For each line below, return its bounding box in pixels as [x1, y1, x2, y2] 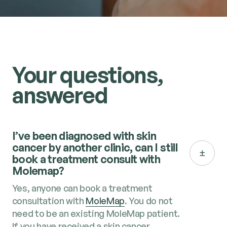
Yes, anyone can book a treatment [12, 182, 153, 194]
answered [12, 82, 108, 109]
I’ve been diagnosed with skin [12, 129, 157, 143]
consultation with [12, 195, 86, 206]
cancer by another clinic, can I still [12, 140, 177, 155]
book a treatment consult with [12, 152, 161, 166]
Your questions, [12, 61, 163, 89]
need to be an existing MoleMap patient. [12, 207, 180, 219]
